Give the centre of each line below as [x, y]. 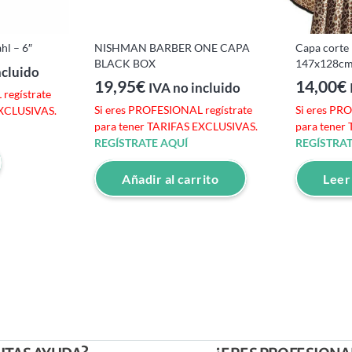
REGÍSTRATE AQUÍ [141, 143]
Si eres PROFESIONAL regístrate [173, 110]
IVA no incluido [194, 88]
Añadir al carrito [170, 178]
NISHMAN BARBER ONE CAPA [172, 47]
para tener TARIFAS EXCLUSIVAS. [176, 126]
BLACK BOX [125, 63]
